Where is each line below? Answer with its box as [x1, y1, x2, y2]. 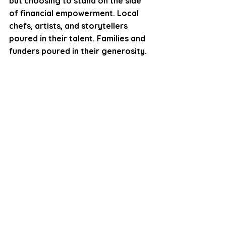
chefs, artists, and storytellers [9, 20, 130, 31]
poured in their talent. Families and [9, 33, 147, 43]
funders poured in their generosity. [9, 45, 147, 56]
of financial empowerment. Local [9, 8, 141, 18]
